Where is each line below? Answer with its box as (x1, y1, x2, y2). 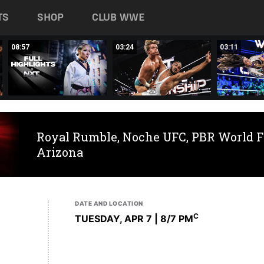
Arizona (37, 144, 83, 160)
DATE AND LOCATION (75, 200, 143, 207)
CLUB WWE (92, 12, 145, 23)
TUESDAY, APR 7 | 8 (75, 213, 167, 225)
